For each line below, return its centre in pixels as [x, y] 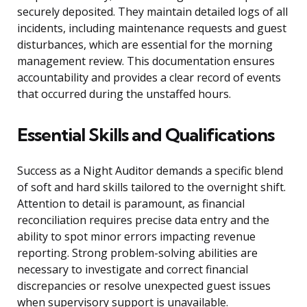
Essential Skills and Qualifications [146, 135]
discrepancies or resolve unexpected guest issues [144, 286]
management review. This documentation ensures [146, 61]
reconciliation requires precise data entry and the [143, 220]
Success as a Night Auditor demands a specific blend [150, 171]
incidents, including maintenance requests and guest [152, 28]
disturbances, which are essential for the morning [145, 45]
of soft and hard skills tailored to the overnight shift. [151, 187]
